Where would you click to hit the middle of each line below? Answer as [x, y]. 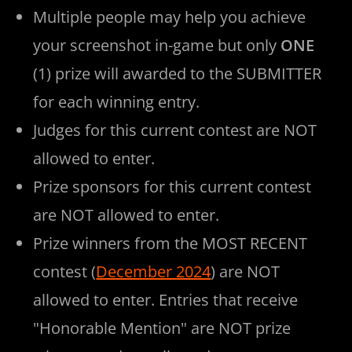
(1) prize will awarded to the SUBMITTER [178, 73]
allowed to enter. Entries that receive [166, 299]
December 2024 [154, 271]
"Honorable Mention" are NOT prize [162, 328]
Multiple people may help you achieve [170, 16]
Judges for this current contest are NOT [175, 130]
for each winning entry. [117, 101]
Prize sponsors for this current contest [172, 186]
